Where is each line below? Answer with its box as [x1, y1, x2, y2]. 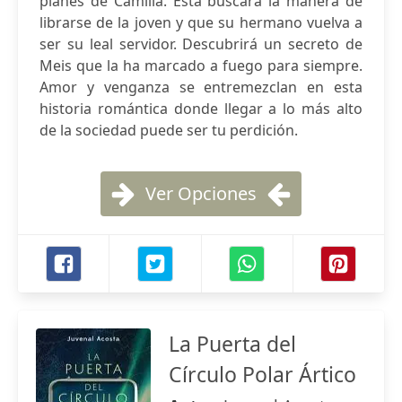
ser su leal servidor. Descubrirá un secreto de [39, 34, 363, 54]
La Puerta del [169, 329, 296, 358]
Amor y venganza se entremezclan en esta [39, 77, 363, 97]
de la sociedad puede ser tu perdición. [39, 120, 298, 140]
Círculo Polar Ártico [169, 360, 356, 389]
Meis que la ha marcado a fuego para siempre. [39, 56, 363, 75]
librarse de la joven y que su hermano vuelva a [39, 13, 363, 32]
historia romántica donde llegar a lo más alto [39, 99, 363, 118]
